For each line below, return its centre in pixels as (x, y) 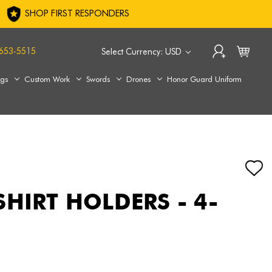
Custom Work (47, 79)
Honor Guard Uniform (205, 79)
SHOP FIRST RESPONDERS (76, 14)
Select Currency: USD (142, 51)
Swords (98, 79)
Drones (139, 79)
